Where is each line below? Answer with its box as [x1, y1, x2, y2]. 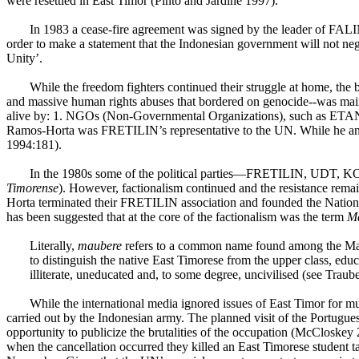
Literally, [29, 239, 78, 252]
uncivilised [244, 268, 299, 281]
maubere [77, 239, 122, 252]
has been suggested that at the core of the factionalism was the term [6, 210, 347, 224]
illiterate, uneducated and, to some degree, [29, 268, 244, 281]
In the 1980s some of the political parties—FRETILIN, [29, 167, 310, 180]
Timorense [6, 181, 58, 195]
